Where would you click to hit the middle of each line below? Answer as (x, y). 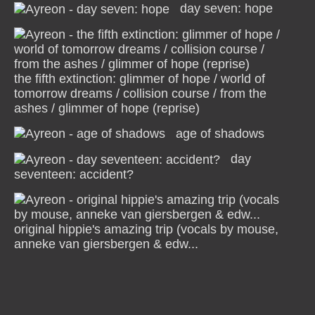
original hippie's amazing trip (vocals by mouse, (146, 229)
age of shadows (220, 133)
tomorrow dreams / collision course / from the (140, 93)
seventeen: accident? (74, 174)
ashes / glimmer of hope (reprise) (107, 108)
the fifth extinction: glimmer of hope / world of (140, 78)
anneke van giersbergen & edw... (106, 244)
